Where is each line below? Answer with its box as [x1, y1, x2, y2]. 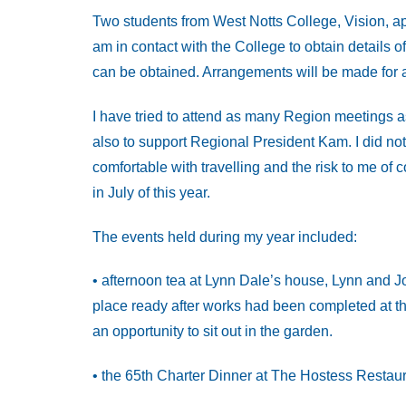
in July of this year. [92, 184, 210, 200]
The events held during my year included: [92, 228, 357, 245]
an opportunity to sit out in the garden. [92, 324, 333, 340]
